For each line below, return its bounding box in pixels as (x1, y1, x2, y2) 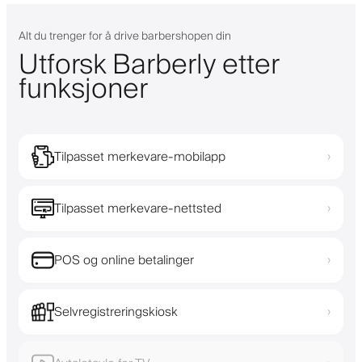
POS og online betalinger (54, 249, 194, 271)
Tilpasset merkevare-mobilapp (54, 145, 225, 167)
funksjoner (19, 65, 148, 113)
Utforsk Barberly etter (19, 41, 279, 89)
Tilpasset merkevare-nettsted (54, 197, 221, 219)
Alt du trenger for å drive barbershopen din (19, 26, 231, 46)
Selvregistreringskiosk (54, 301, 178, 322)
